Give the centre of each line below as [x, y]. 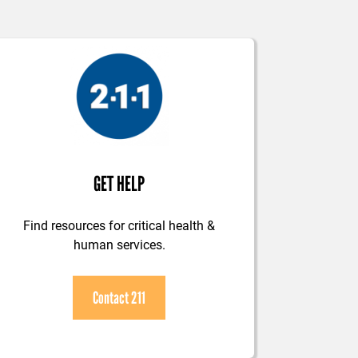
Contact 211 [119, 298]
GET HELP [119, 184]
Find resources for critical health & [119, 225]
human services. [119, 245]
